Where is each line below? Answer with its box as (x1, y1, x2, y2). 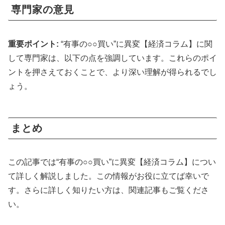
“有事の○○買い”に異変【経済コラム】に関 (59, 39, 212, 48)
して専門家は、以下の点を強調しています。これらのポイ (8, 53, 217, 62)
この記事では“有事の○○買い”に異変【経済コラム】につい (8, 157, 216, 166)
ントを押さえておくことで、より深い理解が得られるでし (8, 67, 217, 76)
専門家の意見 (11, 4, 74, 16)
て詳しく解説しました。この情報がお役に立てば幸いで (8, 171, 209, 180)
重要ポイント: (8, 39, 59, 48)
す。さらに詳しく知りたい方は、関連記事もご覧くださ (8, 185, 209, 194)
